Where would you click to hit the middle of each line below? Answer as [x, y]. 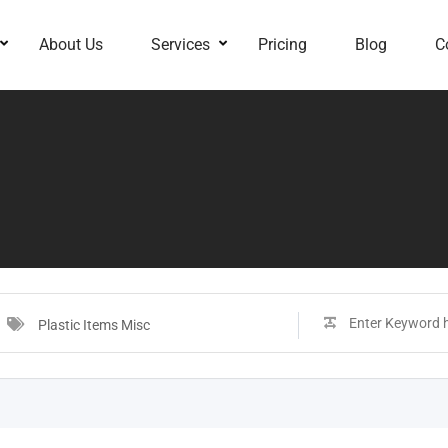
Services [180, 44]
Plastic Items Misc [94, 325]
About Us [71, 44]
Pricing [282, 44]
